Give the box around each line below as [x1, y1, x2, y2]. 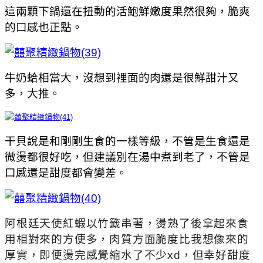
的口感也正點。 [5, 21, 83, 33]
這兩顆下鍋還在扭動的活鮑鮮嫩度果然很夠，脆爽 [5, 5, 250, 18]
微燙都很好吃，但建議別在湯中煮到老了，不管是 [5, 150, 250, 163]
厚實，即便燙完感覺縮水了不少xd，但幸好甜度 [5, 248, 251, 261]
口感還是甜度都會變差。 [5, 166, 127, 179]
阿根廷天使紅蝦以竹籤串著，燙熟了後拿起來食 [5, 217, 249, 230]
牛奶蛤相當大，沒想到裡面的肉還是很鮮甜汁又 [5, 71, 239, 84]
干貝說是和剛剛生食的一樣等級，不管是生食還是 [5, 134, 250, 147]
